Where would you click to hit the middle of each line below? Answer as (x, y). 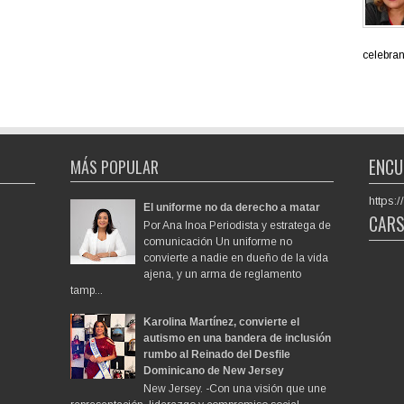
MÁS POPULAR (114, 167)
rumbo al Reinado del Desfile (217, 355)
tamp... (86, 291)
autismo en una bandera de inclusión (238, 339)
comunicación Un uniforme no (218, 242)
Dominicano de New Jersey (214, 371)
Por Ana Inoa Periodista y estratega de (238, 226)
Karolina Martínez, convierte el (222, 322)
